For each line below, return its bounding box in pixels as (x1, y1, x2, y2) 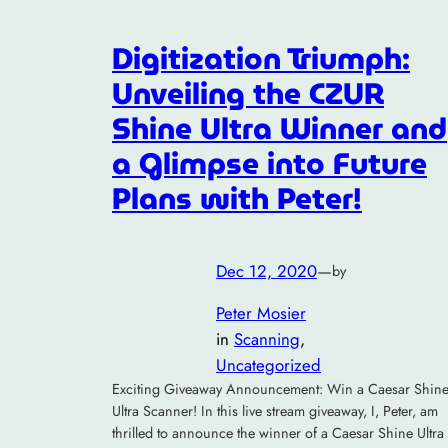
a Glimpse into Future (112, 140, 427, 188)
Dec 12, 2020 (216, 258, 317, 283)
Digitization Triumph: (112, 35, 410, 83)
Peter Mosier (216, 301, 306, 326)
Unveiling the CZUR (112, 70, 384, 118)
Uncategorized (216, 353, 321, 378)
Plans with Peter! (112, 175, 362, 223)
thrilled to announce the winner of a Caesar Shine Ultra (112, 423, 444, 444)
